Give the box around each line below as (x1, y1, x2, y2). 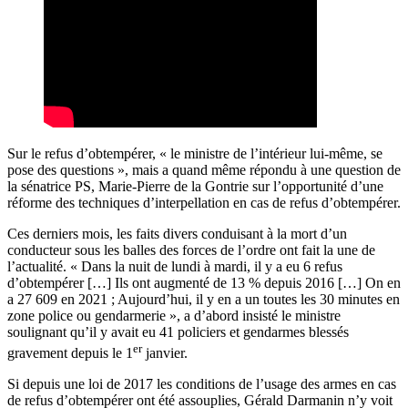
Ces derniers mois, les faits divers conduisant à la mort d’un (7, 226, 347, 242)
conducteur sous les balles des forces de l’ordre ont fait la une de (7, 242, 375, 259)
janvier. (142, 344, 188, 361)
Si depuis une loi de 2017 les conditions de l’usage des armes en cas (7, 375, 396, 392)
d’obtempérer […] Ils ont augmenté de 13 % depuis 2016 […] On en (7, 275, 401, 291)
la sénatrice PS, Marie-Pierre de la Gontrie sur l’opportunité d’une (7, 178, 383, 195)
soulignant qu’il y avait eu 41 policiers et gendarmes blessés (7, 324, 349, 341)
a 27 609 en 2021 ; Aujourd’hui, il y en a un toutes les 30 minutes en (7, 291, 400, 308)
